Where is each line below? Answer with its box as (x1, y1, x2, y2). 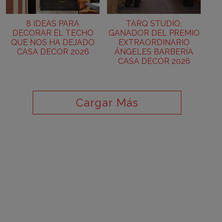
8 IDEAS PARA (26, 19, 79, 28)
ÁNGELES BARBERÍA (114, 47, 193, 56)
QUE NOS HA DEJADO (11, 38, 95, 47)
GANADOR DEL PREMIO (108, 28, 200, 38)
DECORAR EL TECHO (12, 28, 94, 38)
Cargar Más (75, 96, 139, 109)
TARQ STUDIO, (126, 19, 182, 28)
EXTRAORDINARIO (118, 38, 190, 47)
